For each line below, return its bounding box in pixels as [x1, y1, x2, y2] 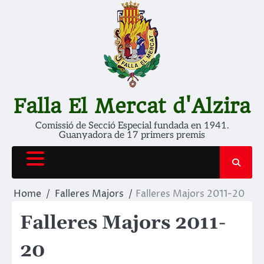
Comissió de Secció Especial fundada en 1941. [35, 120, 229, 131]
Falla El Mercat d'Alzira [14, 94, 250, 118]
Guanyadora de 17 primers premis [59, 130, 205, 141]
